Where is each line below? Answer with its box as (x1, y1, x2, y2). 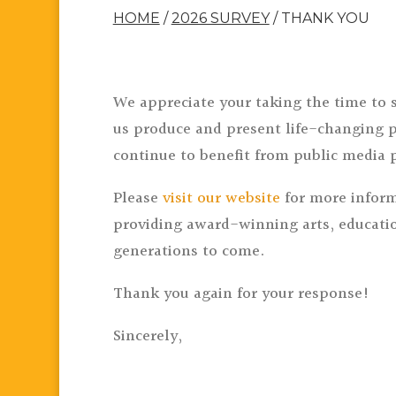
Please (112, 186, 163, 211)
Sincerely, (112, 324, 182, 349)
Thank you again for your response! (112, 281, 369, 307)
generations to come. (112, 239, 264, 264)
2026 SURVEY (171, 10, 270, 27)
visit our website (162, 186, 280, 211)
